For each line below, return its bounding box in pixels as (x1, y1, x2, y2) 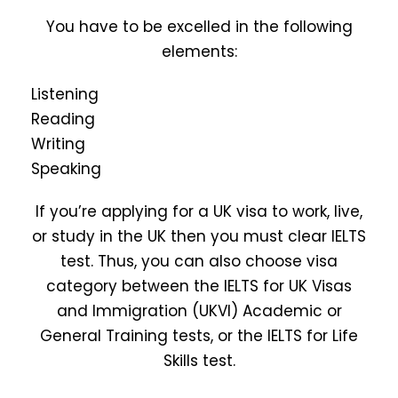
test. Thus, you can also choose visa (60, 251, 338, 273)
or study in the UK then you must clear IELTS (32, 226, 366, 248)
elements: (161, 41, 237, 63)
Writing (31, 133, 85, 155)
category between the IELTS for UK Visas (46, 275, 352, 298)
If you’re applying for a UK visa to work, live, (36, 201, 362, 223)
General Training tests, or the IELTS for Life (40, 325, 358, 347)
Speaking (31, 158, 101, 180)
